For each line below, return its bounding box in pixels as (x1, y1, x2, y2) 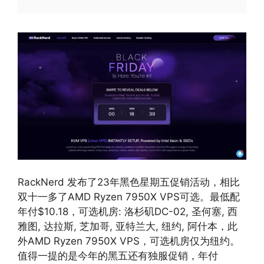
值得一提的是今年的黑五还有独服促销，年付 (18, 250, 218, 262)
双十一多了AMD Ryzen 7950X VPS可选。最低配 (18, 191, 240, 203)
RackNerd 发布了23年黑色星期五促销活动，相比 (18, 176, 240, 188)
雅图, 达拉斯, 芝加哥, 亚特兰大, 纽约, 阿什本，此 (18, 220, 237, 232)
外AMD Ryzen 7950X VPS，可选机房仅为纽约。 (18, 235, 240, 247)
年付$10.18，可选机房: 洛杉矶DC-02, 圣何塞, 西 (18, 206, 237, 217)
